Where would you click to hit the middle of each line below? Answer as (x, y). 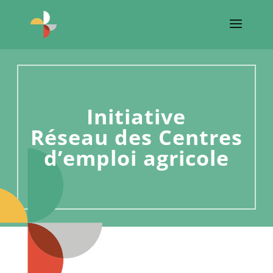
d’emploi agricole (136, 158)
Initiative (136, 116)
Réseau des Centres (136, 137)
